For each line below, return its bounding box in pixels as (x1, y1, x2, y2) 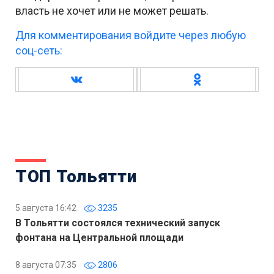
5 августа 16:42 (15, 203, 76, 213)
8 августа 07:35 (15, 260, 76, 270)
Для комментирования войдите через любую (15, 29, 246, 42)
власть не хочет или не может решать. (15, 4, 209, 17)
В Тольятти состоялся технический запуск (15, 217, 220, 229)
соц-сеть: (15, 44, 62, 57)
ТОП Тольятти (15, 166, 137, 187)
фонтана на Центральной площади (15, 232, 183, 243)
